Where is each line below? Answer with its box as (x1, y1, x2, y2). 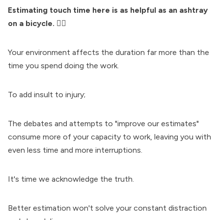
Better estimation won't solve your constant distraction (8, 203, 207, 213)
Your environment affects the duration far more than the (8, 48, 209, 57)
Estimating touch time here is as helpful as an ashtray (8, 5, 208, 15)
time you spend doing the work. (8, 61, 119, 71)
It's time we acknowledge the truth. (8, 174, 134, 184)
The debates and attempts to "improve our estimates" (8, 119, 199, 129)
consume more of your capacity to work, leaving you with (8, 132, 211, 142)
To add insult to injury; (8, 90, 85, 100)
